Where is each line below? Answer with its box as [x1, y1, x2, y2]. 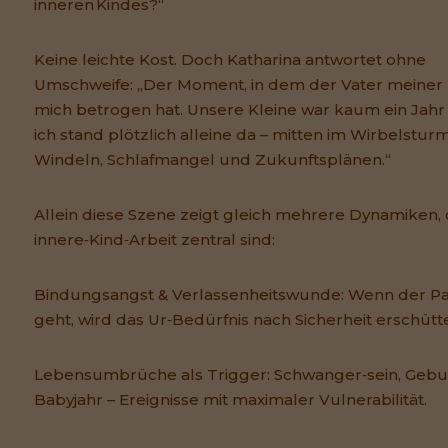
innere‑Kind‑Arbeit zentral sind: [34, 230, 275, 250]
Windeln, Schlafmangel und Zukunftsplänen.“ [34, 150, 391, 170]
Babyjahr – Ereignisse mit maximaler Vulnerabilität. [34, 390, 427, 410]
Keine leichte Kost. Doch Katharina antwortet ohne [34, 50, 426, 70]
